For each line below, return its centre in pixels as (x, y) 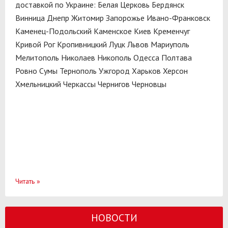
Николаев (78, 57)
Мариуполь (170, 44)
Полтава (177, 57)
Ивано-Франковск (178, 18)
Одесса (146, 57)
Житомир (88, 18)
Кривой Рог (35, 44)
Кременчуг (172, 31)
